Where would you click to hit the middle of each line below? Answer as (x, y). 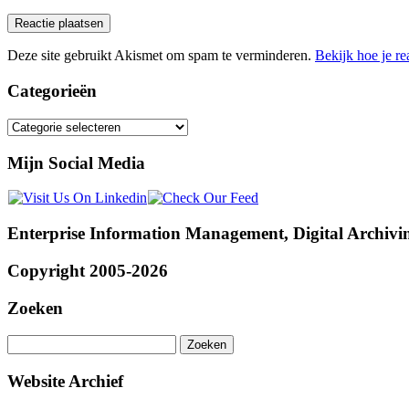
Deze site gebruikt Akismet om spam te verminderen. (161, 56)
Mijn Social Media (76, 163)
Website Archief (65, 381)
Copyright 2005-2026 (88, 270)
